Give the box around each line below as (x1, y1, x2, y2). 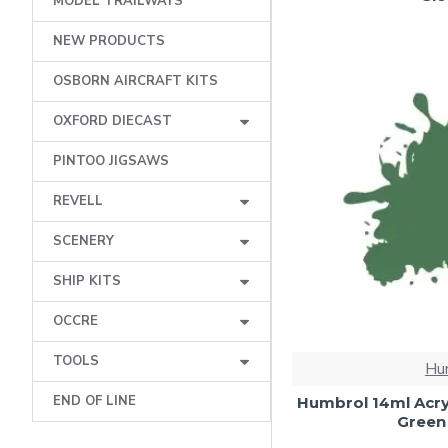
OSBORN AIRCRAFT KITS (53, 72, 218, 90)
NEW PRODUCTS (53, 32, 165, 50)
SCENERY (53, 232, 114, 250)
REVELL (53, 192, 103, 210)
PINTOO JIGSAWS (53, 152, 169, 170)
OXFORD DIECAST (53, 112, 172, 130)
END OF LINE (53, 392, 136, 410)
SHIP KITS (53, 272, 121, 290)
